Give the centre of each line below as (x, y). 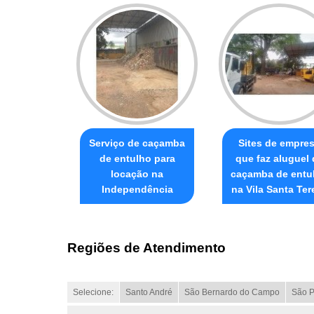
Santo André (149, 293)
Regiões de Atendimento (146, 248)
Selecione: (93, 293)
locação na (137, 173)
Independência (137, 189)
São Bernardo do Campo (232, 293)
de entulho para (137, 158)
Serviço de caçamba (137, 143)
